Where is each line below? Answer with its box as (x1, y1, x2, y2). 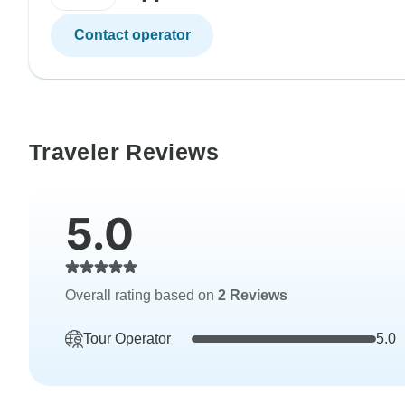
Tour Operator (83, 331, 171, 347)
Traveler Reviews (29, 139, 219, 165)
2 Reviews (218, 287, 287, 304)
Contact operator (73, 27, 191, 43)
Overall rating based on (65, 287, 218, 304)
